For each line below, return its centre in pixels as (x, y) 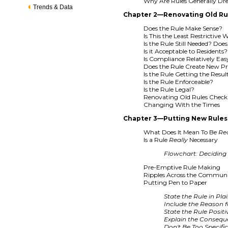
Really (179, 139)
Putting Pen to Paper (176, 182)
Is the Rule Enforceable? (179, 81)
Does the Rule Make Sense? (183, 28)
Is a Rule (156, 139)
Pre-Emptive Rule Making (182, 167)
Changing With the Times (182, 104)
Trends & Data (53, 7)
